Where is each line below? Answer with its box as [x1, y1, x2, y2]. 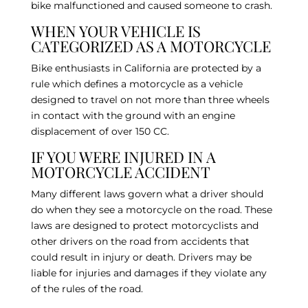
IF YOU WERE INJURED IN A [30, 146, 216, 167]
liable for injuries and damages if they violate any [30, 266, 267, 279]
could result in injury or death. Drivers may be [30, 250, 252, 263]
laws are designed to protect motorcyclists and [30, 219, 258, 232]
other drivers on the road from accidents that [30, 234, 250, 247]
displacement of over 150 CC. [30, 124, 169, 137]
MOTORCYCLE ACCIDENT [30, 161, 210, 182]
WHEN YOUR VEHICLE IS [30, 20, 201, 41]
